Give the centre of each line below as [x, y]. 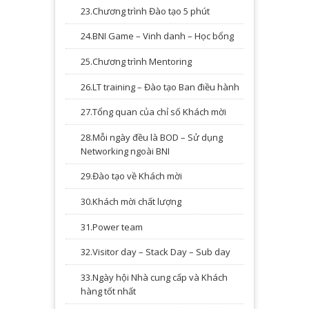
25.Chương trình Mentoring [136, 62]
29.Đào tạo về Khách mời [131, 176]
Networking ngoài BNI [125, 151]
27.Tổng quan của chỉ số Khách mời [153, 112]
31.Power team [112, 227]
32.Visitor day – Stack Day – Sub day [156, 252]
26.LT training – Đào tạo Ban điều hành [160, 87]
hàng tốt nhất [108, 291]
